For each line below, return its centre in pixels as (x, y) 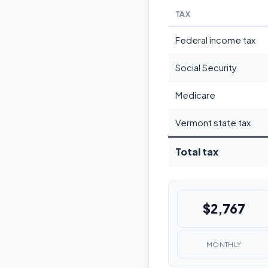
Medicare (195, 95)
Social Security (206, 68)
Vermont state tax (213, 123)
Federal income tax (215, 40)
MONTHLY (224, 244)
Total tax (197, 152)
